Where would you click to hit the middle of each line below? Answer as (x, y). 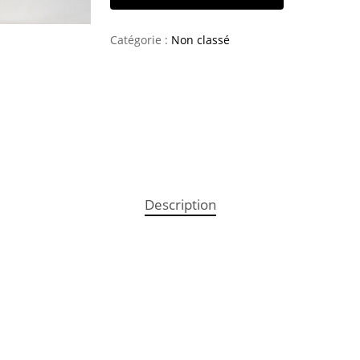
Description (180, 204)
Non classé (200, 40)
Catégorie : (140, 40)
